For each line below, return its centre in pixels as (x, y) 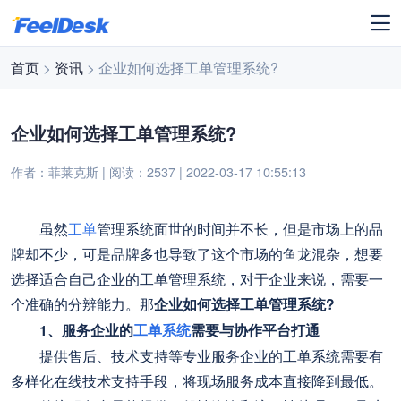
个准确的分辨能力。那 (83, 304)
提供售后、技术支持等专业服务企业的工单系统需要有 (197, 356)
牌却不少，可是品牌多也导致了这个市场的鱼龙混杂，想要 (197, 254)
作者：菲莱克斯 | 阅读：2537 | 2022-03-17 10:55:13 (159, 171)
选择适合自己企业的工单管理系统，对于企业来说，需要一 (197, 279)
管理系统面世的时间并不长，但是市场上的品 (240, 229)
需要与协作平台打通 (256, 330)
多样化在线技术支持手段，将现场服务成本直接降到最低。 (197, 381)
